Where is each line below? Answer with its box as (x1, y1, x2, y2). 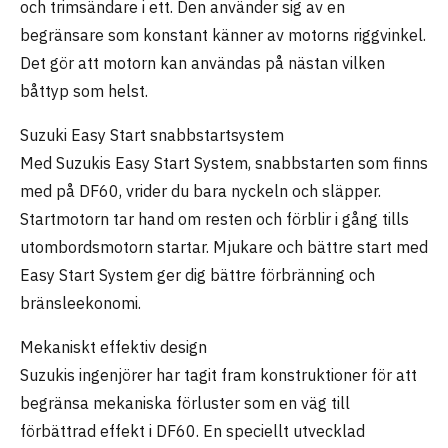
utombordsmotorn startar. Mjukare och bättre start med (20, 237, 428, 257)
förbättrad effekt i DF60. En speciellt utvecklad (20, 421, 365, 441)
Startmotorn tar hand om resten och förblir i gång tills (20, 209, 409, 229)
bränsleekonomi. (20, 293, 141, 313)
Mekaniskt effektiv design (20, 337, 207, 357)
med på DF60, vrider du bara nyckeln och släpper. (20, 181, 381, 201)
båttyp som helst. (20, 81, 148, 101)
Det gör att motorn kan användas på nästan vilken (20, 53, 385, 73)
